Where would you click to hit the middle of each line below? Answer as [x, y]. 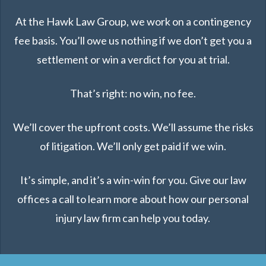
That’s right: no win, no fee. [133, 93]
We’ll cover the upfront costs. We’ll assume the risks [133, 127]
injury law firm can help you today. [133, 218]
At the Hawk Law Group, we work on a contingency [133, 21]
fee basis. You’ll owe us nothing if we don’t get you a [133, 40]
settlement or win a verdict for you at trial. [133, 59]
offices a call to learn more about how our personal [133, 199]
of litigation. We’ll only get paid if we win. [133, 146]
